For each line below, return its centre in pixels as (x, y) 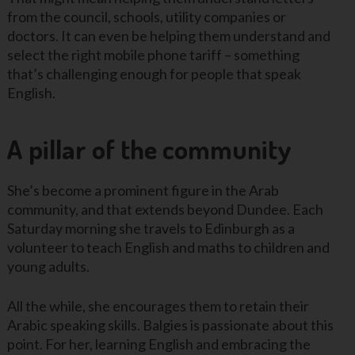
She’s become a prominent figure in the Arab (143, 190)
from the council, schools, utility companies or (146, 17)
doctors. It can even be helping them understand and (168, 36)
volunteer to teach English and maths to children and (168, 247)
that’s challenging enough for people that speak (154, 74)
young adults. (48, 266)
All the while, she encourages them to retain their (158, 305)
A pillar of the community (149, 148)
